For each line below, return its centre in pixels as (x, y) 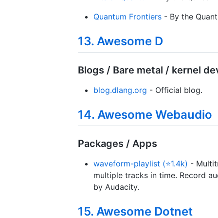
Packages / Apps (118, 144)
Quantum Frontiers (127, 16)
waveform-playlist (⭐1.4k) (141, 164)
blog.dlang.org (120, 90)
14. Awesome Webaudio (145, 115)
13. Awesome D (120, 41)
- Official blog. (175, 90)
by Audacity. (116, 187)
